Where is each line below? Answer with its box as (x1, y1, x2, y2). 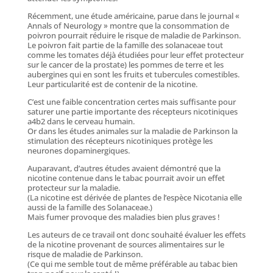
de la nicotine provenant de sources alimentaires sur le (27, 238, 224, 250)
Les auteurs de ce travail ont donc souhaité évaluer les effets (27, 229, 246, 240)
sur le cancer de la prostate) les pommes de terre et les (27, 58, 224, 70)
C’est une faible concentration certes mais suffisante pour (27, 96, 236, 107)
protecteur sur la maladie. (27, 182, 120, 193)
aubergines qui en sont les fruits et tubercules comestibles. (27, 68, 239, 80)
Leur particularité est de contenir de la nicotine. (27, 78, 197, 90)
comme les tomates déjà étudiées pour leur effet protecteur (27, 49, 244, 60)
